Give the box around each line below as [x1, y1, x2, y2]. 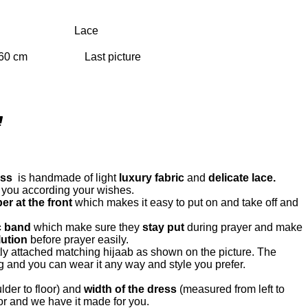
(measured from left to [177, 283, 285, 295]
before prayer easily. [27, 234, 129, 245]
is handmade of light [12, 172, 119, 184]
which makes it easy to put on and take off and [72, 197, 298, 208]
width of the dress [84, 283, 177, 295]
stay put [140, 221, 184, 233]
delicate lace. [208, 172, 276, 184]
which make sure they [31, 221, 140, 233]
